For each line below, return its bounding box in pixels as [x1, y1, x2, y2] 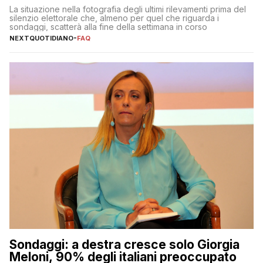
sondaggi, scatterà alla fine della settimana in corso [9, 22, 207, 32]
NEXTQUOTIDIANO [9, 34, 73, 43]
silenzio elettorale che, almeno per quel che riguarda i [9, 13, 219, 23]
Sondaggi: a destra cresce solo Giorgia [9, 237, 240, 252]
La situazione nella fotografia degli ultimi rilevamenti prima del [9, 4, 246, 15]
